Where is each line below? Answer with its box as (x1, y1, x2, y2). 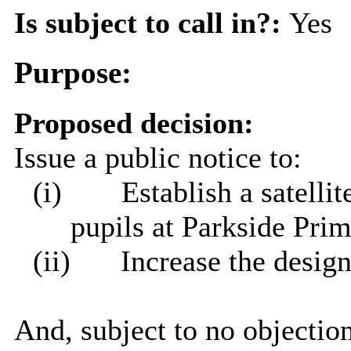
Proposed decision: (13, 106, 254, 139)
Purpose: (13, 56, 132, 91)
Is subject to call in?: (13, 6, 289, 40)
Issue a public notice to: (13, 140, 302, 174)
